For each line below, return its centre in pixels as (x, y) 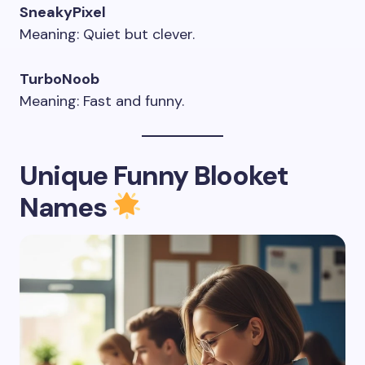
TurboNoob (59, 79)
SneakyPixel (63, 12)
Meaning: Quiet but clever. (107, 34)
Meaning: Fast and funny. (102, 101)
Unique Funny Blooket (154, 176)
